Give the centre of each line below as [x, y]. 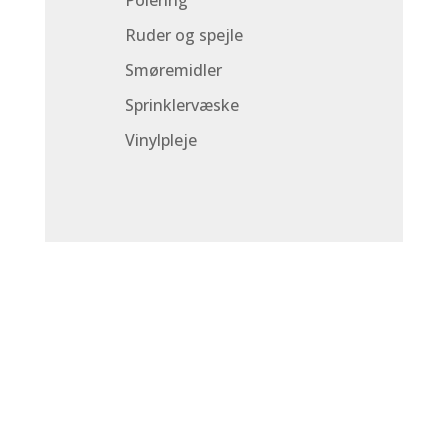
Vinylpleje [160, 140]
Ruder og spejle [183, 35]
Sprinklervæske [181, 105]
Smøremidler [173, 70]
